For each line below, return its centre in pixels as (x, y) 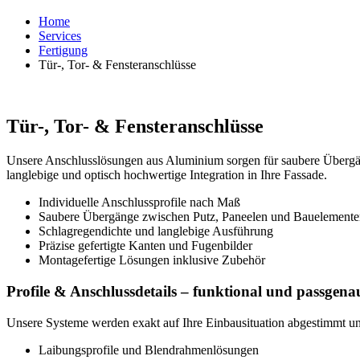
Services (60, 36)
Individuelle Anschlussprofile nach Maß (139, 202)
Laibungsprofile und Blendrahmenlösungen (149, 350)
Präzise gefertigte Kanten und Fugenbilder (145, 246)
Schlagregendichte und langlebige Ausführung (156, 231)
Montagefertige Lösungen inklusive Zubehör (152, 260)
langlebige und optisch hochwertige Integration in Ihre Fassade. (167, 175)
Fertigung (63, 51)
